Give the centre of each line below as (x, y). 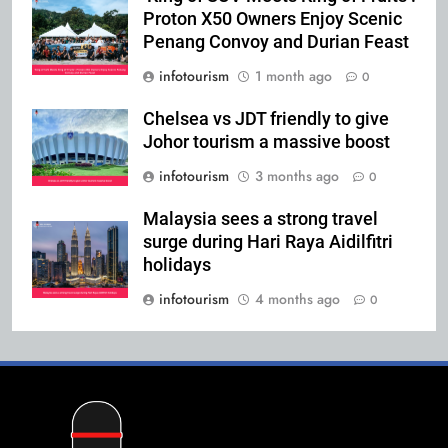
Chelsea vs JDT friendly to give (266, 118)
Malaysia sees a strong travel (260, 218)
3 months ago (297, 175)
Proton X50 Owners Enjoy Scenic (272, 18)
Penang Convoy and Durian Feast (276, 41)
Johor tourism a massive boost (266, 141)
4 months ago (297, 298)
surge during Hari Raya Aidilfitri (268, 241)
